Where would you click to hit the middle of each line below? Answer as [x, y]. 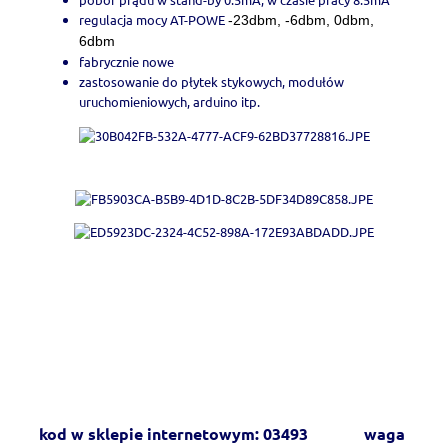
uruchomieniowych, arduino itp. [172, 101]
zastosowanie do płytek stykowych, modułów [211, 81]
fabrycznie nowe [126, 61]
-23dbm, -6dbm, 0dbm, [301, 19]
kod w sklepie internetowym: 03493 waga [222, 433]
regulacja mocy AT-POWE [153, 19]
